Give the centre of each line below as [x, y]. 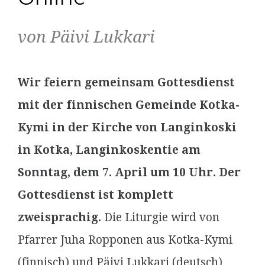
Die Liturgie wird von [162, 217]
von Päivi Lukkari [86, 37]
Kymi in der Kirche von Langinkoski [127, 127]
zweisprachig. [61, 217]
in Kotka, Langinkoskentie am [109, 150]
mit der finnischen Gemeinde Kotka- [129, 105]
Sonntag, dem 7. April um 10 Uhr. [117, 172]
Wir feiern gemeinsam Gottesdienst [126, 83]
